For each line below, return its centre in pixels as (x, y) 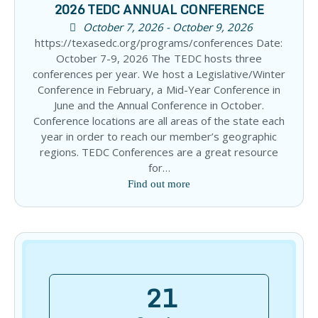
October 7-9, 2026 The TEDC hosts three (159, 59)
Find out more (159, 184)
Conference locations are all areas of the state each (159, 121)
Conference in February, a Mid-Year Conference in (159, 90)
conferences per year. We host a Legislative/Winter (159, 74)
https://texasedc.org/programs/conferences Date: (159, 43)
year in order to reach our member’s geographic (159, 137)
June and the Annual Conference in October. (159, 105)
